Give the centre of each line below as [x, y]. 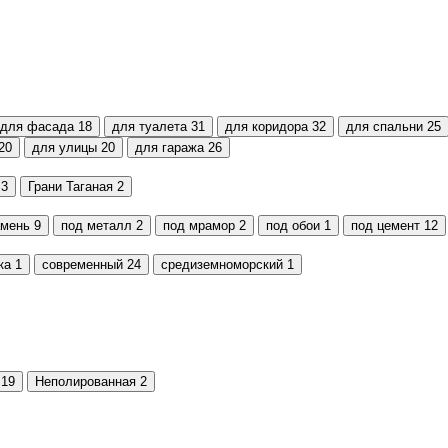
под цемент [385, 225]
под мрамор [199, 225]
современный [82, 264]
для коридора [266, 126]
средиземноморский [222, 264]
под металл [96, 225]
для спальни [384, 126]
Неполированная [85, 381]
